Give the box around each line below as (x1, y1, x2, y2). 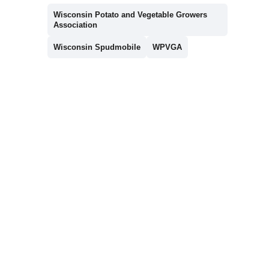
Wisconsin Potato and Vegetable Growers (53, 10, 207, 19)
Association (53, 20, 97, 29)
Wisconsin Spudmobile (53, 42, 141, 52)
